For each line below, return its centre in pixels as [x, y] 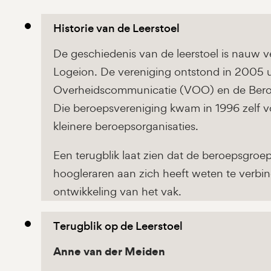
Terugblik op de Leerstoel [118, 226]
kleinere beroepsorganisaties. [126, 126]
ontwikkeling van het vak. [117, 192]
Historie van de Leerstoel [116, 28]
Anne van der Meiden [109, 252]
